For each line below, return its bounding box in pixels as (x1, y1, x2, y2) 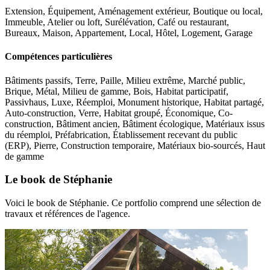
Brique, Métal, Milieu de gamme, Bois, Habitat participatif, (5, 86, 228, 96)
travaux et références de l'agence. (5, 209, 130, 219)
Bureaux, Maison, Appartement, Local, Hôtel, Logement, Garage (5, 28, 253, 39)
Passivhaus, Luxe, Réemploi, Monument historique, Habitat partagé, (5, 96, 264, 107)
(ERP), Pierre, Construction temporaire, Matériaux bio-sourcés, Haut (5, 140, 265, 151)
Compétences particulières (5, 51, 112, 62)
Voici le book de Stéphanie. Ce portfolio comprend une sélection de (5, 198, 261, 208)
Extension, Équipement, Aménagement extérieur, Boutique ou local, (5, 6, 263, 17)
